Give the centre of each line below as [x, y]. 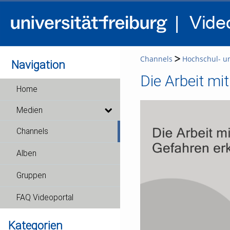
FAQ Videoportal [45, 198]
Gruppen [31, 176]
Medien [30, 110]
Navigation [39, 65]
